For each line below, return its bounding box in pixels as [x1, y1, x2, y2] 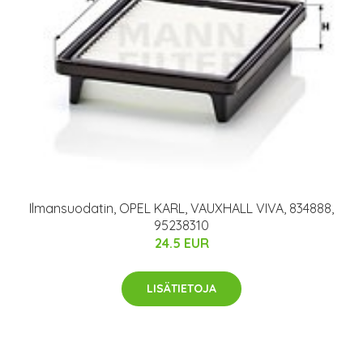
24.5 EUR [154, 234, 209, 251]
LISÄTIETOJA [147, 280, 216, 296]
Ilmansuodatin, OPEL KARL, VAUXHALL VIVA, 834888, [29, 199, 334, 216]
